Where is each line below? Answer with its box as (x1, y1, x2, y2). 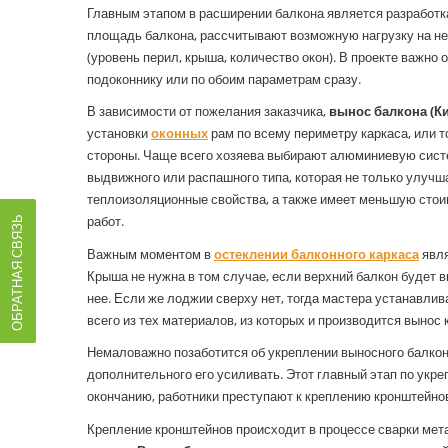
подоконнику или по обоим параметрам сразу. (87, 69, 361, 88)
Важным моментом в (87, 244, 214, 263)
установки (87, 124, 151, 143)
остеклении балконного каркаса (214, 244, 419, 263)
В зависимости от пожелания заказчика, (87, 102, 329, 121)
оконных (151, 124, 208, 143)
